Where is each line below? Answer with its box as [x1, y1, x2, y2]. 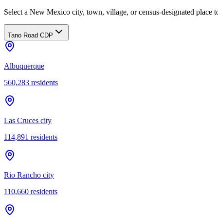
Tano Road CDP [8, 31, 53, 39]
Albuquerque [4, 61, 44, 70]
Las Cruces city [4, 116, 52, 125]
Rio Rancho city [4, 170, 54, 179]
